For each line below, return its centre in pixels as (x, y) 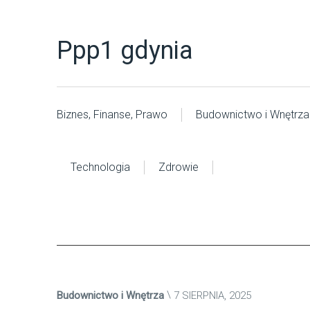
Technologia (100, 167)
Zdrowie (179, 167)
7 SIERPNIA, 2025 (212, 295)
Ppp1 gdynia (125, 51)
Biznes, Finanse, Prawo (112, 115)
